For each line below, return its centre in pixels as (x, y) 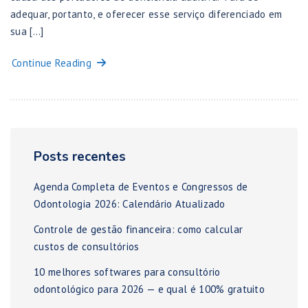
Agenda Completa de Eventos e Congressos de (141, 187)
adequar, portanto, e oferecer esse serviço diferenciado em (146, 14)
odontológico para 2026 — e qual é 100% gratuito (150, 289)
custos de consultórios (87, 247)
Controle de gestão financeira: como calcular (139, 230)
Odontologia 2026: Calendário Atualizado (130, 204)
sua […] (27, 31)
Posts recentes (80, 157)
